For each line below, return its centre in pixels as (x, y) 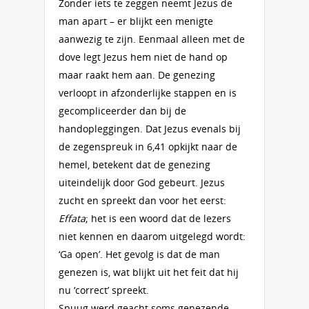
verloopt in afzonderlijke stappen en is (148, 93)
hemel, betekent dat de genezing (134, 165)
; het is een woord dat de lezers (158, 218)
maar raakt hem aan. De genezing (137, 75)
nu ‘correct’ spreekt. (104, 290)
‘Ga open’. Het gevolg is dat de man (139, 254)
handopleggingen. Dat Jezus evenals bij (150, 129)
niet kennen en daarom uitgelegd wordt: (152, 236)
